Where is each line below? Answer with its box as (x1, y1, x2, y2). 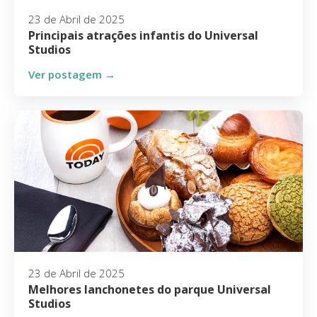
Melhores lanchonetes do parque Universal (28, 282, 271, 297)
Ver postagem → (28, 67, 115, 81)
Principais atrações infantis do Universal (28, 28, 258, 43)
